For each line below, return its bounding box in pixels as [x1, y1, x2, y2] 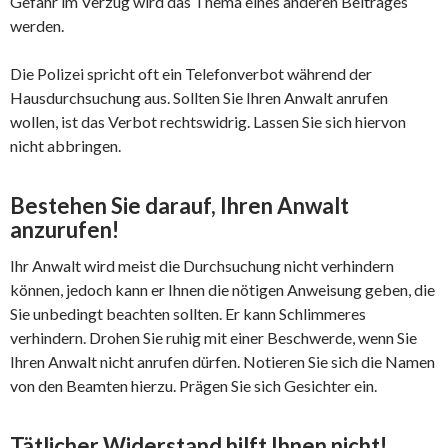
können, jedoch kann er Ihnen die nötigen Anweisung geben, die [10, 280, 435, 300]
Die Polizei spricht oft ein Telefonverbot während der [10, 64, 372, 84]
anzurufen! [10, 216, 119, 244]
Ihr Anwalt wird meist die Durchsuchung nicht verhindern [10, 256, 394, 276]
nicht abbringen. [10, 136, 121, 156]
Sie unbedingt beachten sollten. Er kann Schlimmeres [10, 304, 366, 324]
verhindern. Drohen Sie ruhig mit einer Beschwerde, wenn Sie [10, 328, 417, 348]
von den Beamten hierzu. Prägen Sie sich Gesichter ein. [10, 376, 377, 396]
